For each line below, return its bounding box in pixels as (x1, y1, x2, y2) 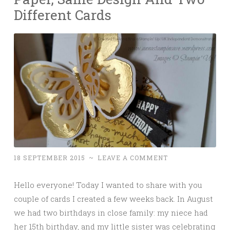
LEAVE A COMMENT (98, 153, 168, 162)
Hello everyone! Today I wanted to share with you (14, 179, 202, 190)
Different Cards (14, 5, 111, 24)
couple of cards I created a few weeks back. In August (14, 193, 213, 204)
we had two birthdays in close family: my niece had (14, 207, 208, 218)
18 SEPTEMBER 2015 (14, 153, 85, 162)
